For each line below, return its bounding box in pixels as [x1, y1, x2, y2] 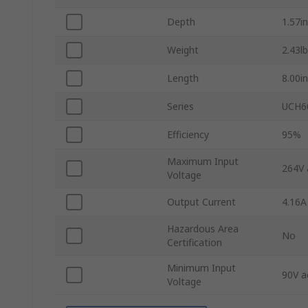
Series [167, 100, 194, 113]
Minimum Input [167, 261, 236, 275]
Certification [167, 236, 222, 250]
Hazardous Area [167, 222, 239, 236]
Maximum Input [167, 155, 239, 168]
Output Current [167, 195, 236, 209]
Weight [167, 43, 199, 57]
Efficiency [167, 128, 209, 142]
